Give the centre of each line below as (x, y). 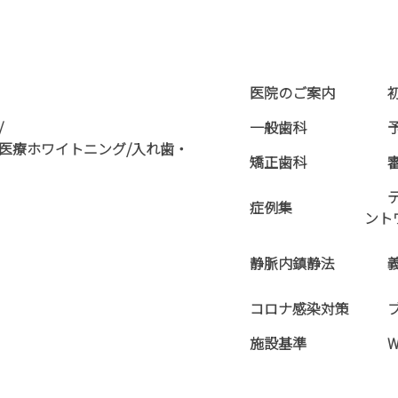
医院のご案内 (292, 92)
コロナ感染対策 (299, 308)
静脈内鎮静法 (292, 263)
